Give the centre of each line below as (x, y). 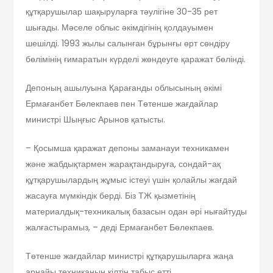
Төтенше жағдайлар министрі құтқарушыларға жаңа (130, 256)
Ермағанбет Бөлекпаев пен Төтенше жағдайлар (122, 104)
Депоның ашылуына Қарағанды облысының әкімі (124, 88)
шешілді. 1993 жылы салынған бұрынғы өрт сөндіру (128, 44)
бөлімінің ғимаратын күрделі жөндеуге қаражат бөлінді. (136, 59)
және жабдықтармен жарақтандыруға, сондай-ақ (123, 164)
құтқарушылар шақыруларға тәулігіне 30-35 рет (122, 12)
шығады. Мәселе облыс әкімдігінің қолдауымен (120, 28)
